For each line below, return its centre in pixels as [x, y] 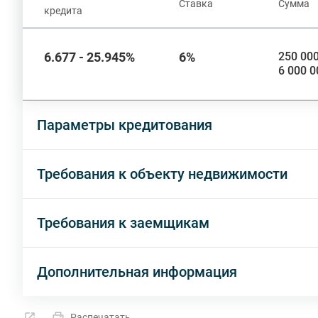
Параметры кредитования [125, 125]
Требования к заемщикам [123, 223]
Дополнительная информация [137, 272]
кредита [63, 11]
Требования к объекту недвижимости [162, 174]
